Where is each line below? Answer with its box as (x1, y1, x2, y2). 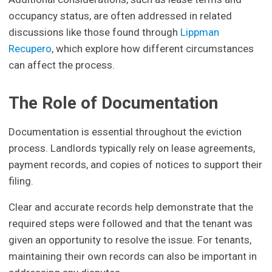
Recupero (8, 42, 52, 55)
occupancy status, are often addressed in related (8, 9, 233, 22)
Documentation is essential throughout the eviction (8, 126, 242, 138)
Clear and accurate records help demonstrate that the (8, 201, 254, 214)
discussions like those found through (8, 25, 181, 38)
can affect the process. (8, 58, 115, 71)
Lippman (180, 25, 220, 38)
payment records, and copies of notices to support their (8, 158, 263, 171)
